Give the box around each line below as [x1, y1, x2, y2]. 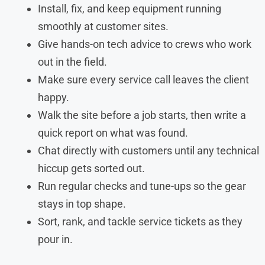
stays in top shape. [38, 197, 126, 210]
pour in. [38, 232, 73, 245]
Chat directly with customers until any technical [38, 144, 259, 157]
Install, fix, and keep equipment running [38, 2, 221, 15]
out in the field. [38, 55, 107, 68]
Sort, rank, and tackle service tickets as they [38, 215, 243, 228]
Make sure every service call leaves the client [38, 73, 249, 86]
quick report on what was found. [38, 126, 188, 139]
